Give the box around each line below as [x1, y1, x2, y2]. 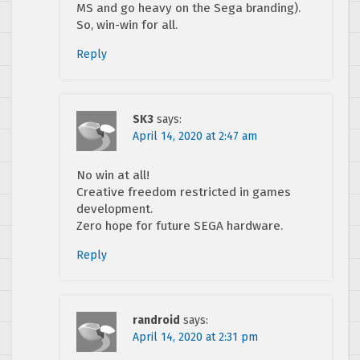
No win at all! [76, 167, 149, 182]
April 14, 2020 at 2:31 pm [133, 329, 258, 344]
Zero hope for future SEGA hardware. [76, 218, 283, 233]
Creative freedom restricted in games [76, 184, 291, 199]
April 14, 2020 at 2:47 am [133, 129, 257, 143]
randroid [133, 313, 180, 327]
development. [76, 201, 153, 216]
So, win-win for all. [76, 17, 178, 32]
